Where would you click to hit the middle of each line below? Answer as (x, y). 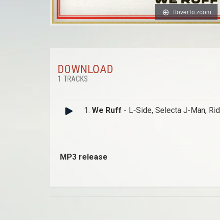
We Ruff (107, 110)
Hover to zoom (192, 11)
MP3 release (84, 157)
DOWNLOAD (85, 69)
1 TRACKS (73, 79)
